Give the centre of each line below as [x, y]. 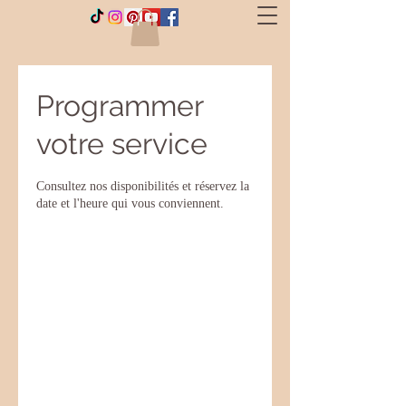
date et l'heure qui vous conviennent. [130, 203]
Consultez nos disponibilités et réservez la [143, 186]
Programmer [120, 105]
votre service [122, 143]
